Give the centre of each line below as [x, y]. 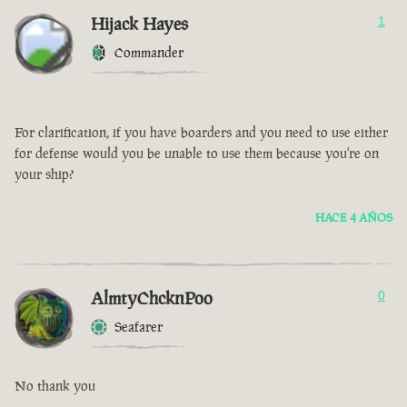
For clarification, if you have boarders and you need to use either [201, 133]
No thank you [55, 386]
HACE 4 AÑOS [354, 218]
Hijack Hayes [139, 24]
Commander [149, 53]
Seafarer [139, 327]
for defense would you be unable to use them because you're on [197, 154]
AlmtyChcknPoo [152, 298]
